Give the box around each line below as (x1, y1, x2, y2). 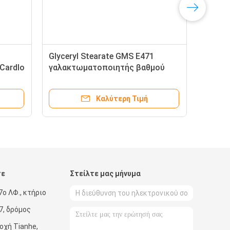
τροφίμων (49, 74, 88, 84)
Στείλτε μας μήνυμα (70, 169, 141, 178)
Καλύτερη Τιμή (95, 94, 148, 103)
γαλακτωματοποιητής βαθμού (49, 63, 165, 72)
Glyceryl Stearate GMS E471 (49, 51, 154, 61)
